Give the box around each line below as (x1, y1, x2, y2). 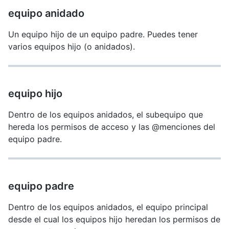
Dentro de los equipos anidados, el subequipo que (8, 109, 203, 120)
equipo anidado (8, 7, 84, 19)
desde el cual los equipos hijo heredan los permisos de (8, 214, 220, 224)
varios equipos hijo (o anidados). (8, 41, 135, 52)
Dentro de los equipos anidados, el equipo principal (8, 202, 208, 212)
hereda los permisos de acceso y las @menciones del (8, 122, 215, 132)
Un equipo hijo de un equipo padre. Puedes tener (8, 29, 198, 39)
